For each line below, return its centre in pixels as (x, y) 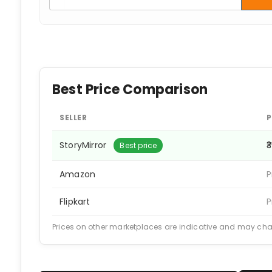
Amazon (78, 174)
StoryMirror (84, 145)
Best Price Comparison (130, 90)
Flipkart (75, 202)
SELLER (73, 117)
